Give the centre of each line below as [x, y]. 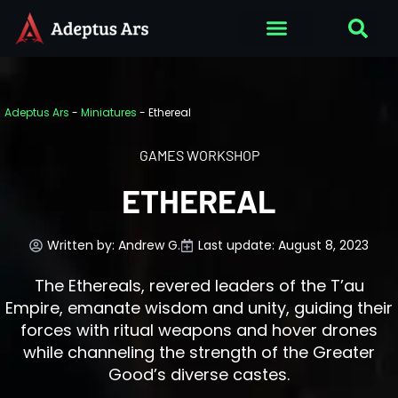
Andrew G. [149, 245]
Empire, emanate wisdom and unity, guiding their [199, 307]
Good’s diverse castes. [199, 374]
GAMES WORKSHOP [199, 155]
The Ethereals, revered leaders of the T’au [199, 285]
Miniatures [109, 112]
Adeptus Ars [37, 112]
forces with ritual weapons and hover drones [199, 330]
